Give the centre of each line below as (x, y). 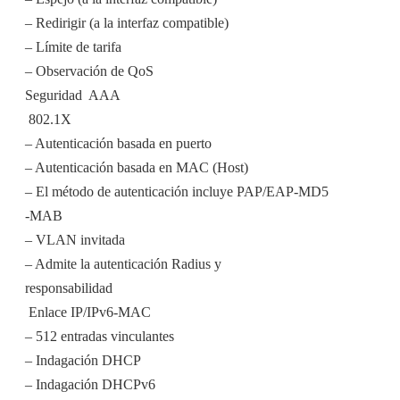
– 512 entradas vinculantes (100, 337)
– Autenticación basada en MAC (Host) (137, 168)
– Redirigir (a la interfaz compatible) (127, 23)
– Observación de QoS (89, 71)
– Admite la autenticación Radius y (123, 264)
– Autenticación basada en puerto (118, 144)
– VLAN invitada (75, 240)
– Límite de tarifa (73, 47)
